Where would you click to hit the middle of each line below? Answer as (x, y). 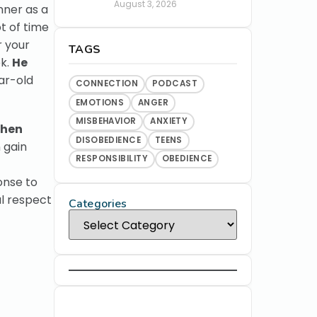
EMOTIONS (100, 102)
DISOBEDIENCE (108, 140)
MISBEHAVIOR (106, 121)
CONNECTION (107, 84)
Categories (98, 204)
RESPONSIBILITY (112, 159)
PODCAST (174, 84)
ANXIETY (169, 121)
